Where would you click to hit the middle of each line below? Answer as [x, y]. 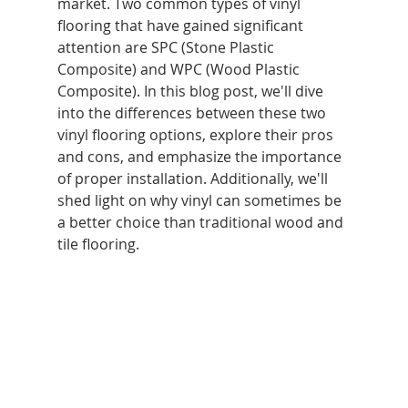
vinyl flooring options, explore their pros [197, 135]
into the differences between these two [193, 113]
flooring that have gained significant [182, 25]
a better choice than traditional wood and [202, 222]
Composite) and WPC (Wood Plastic [180, 69]
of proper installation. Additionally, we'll [194, 178]
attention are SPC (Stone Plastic [167, 47]
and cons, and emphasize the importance [201, 157]
